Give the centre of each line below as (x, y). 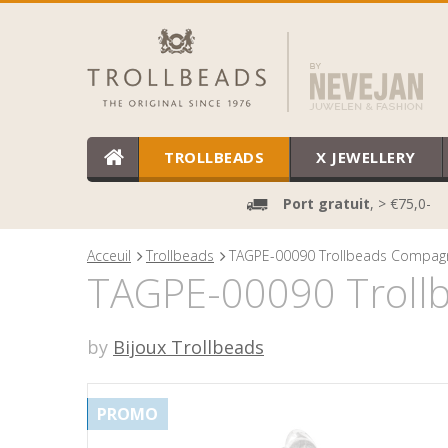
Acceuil (109, 255)
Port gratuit (326, 203)
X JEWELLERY (366, 157)
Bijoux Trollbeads (188, 347)
